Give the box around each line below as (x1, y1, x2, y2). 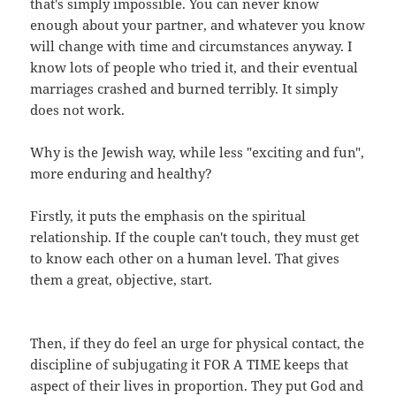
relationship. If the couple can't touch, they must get (30, 228, 360, 247)
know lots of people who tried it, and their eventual (30, 58, 359, 77)
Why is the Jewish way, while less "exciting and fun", (30, 143, 365, 162)
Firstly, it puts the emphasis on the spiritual (30, 207, 307, 225)
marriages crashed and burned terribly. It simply (30, 80, 339, 98)
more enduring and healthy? (30, 164, 213, 183)
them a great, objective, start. (30, 270, 213, 289)
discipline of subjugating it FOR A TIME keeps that (30, 355, 349, 374)
